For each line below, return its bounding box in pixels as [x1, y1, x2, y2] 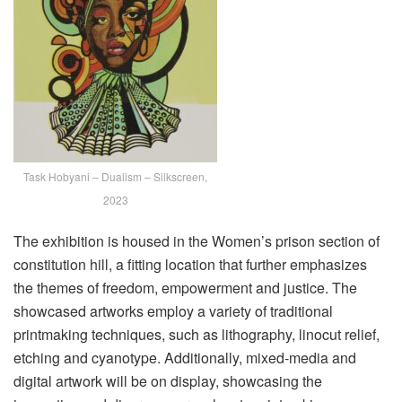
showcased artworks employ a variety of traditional [13, 300, 333, 321]
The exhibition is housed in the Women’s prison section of [13, 230, 380, 251]
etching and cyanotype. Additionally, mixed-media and [13, 346, 356, 368]
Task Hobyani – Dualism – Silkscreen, [23, 168, 207, 184]
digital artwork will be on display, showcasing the [13, 370, 322, 391]
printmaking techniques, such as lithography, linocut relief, [13, 323, 380, 345]
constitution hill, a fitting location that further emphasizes [13, 253, 367, 275]
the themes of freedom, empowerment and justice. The [13, 276, 357, 298]
